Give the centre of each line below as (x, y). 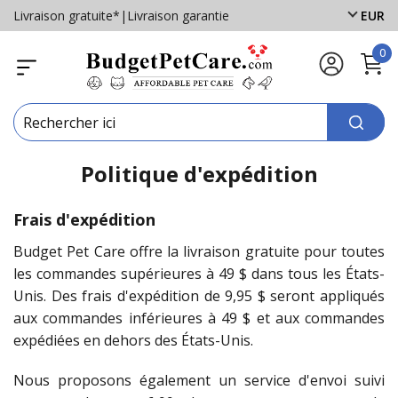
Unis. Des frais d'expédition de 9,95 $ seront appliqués (199, 296)
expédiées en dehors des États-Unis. (133, 341)
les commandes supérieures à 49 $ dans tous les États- (199, 274)
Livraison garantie (178, 15)
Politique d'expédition (199, 174)
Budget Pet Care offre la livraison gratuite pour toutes (199, 252)
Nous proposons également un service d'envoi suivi (199, 381)
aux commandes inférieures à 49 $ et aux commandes (199, 318)
